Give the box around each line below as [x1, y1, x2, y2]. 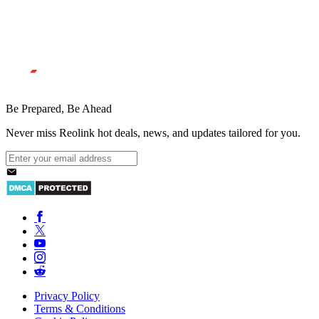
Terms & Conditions [34, 302, 125, 315]
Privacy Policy [34, 289, 100, 302]
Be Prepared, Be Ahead [6, 102, 112, 115]
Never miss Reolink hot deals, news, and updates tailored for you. [6, 126, 300, 139]
